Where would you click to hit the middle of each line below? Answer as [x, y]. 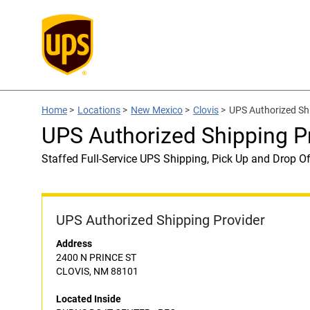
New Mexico [157, 110]
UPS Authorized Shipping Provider [161, 220]
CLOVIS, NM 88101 [97, 271]
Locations [99, 110]
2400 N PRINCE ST [96, 257]
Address [74, 244]
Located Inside [89, 299]
